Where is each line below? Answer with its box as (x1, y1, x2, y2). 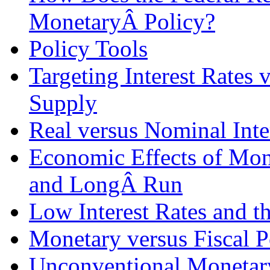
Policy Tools (29, 36, 148, 62)
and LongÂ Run (29, 171, 183, 198)
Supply (29, 90, 97, 116)
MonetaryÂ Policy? (29, 8, 215, 35)
